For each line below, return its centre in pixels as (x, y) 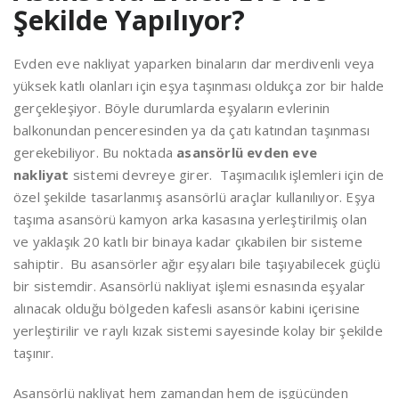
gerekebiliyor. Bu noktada (95, 153)
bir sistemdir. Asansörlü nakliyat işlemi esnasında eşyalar (190, 286)
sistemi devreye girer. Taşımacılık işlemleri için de (228, 175)
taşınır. (34, 353)
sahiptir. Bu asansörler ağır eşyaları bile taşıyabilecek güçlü (197, 264)
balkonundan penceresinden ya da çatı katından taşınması (192, 130)
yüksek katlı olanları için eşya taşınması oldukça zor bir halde (199, 86)
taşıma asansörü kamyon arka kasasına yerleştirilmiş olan (191, 220)
